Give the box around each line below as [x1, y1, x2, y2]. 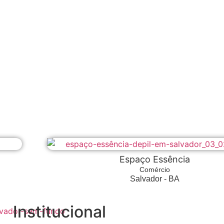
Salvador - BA [129, 174, 179, 183]
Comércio [139, 165, 170, 174]
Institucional [13, 202, 106, 222]
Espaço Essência [119, 154, 190, 165]
